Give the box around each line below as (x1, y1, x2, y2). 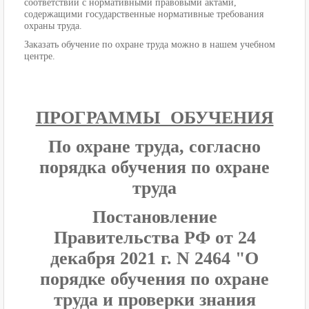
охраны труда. (24, 21, 82, 32)
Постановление (92, 207, 217, 228)
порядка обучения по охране (39, 157, 270, 178)
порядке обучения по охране (40, 269, 269, 290)
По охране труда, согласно (48, 137, 261, 157)
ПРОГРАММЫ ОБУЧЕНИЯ (35, 108, 274, 128)
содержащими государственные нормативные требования (24, 9, 263, 20)
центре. (24, 51, 55, 62)
